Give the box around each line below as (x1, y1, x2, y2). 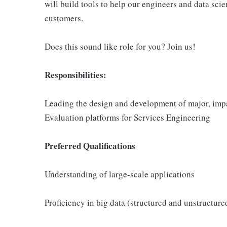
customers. (45, 12, 83, 24)
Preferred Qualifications (45, 139, 135, 152)
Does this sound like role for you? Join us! (45, 41, 196, 52)
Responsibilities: (45, 68, 106, 81)
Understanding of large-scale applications (45, 168, 195, 180)
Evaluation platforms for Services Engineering (45, 111, 210, 123)
